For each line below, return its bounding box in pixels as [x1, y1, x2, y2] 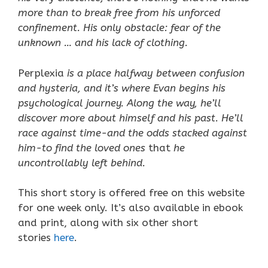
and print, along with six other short [18, 217, 198, 229]
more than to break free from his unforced [18, 7, 220, 19]
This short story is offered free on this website [18, 187, 245, 199]
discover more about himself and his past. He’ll [18, 111, 243, 124]
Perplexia [18, 66, 64, 79]
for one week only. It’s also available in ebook [18, 202, 243, 214]
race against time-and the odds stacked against [18, 126, 247, 139]
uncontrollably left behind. [18, 156, 145, 169]
